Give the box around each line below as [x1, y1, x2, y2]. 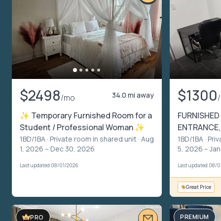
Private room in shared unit [50, 134, 137, 144]
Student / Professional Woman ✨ [20, 122, 145, 133]
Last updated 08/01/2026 [20, 162, 78, 169]
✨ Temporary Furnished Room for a [20, 110, 152, 121]
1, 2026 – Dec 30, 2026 [20, 144, 95, 154]
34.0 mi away [112, 90, 154, 100]
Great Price [186, 184, 211, 191]
